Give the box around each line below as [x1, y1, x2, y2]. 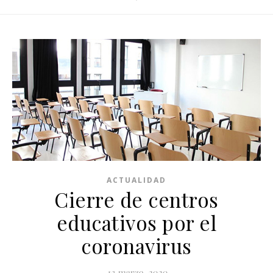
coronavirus [81, 232, 192, 260]
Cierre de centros [54, 186, 219, 213]
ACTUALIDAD [107, 175, 166, 186]
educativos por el [56, 209, 217, 236]
